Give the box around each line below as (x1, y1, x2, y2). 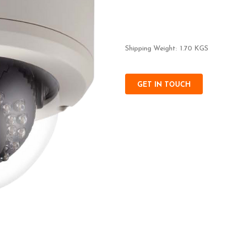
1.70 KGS (180, 45, 208, 52)
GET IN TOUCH (137, 81, 191, 89)
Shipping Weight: (125, 45, 177, 52)
